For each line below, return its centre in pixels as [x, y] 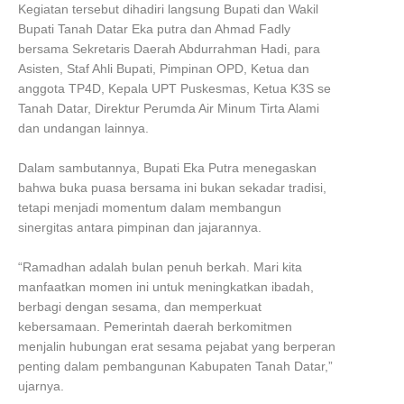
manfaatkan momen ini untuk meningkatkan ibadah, [166, 287]
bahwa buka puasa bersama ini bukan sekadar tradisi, [172, 188]
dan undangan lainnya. [83, 128]
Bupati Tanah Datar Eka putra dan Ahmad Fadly [154, 29]
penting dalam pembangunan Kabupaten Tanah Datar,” [175, 366]
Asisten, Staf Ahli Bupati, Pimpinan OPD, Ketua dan [164, 69]
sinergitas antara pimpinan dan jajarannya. [140, 227]
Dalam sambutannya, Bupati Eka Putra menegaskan [167, 168]
